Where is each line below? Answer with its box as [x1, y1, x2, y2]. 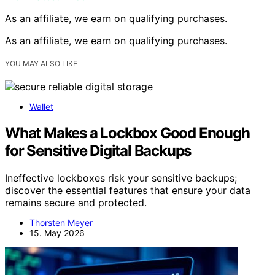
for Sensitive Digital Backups [5, 142, 192, 160]
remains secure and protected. [5, 196, 147, 209]
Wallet [29, 101, 53, 112]
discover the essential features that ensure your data [5, 184, 250, 197]
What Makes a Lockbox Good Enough [5, 124, 250, 142]
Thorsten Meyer [29, 217, 93, 228]
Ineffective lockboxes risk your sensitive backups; [5, 172, 237, 185]
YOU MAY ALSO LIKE [5, 59, 77, 69]
